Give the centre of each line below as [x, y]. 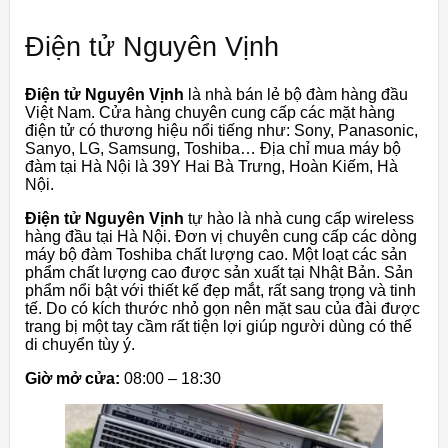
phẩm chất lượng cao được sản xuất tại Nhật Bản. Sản [219, 273]
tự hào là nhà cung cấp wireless [299, 219]
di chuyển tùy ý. [80, 345]
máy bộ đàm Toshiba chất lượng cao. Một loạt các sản [216, 255]
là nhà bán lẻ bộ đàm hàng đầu [296, 95]
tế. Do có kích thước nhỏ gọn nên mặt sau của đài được [222, 309]
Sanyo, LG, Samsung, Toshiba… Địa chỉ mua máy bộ [213, 149]
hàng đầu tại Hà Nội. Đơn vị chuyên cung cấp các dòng [221, 237]
